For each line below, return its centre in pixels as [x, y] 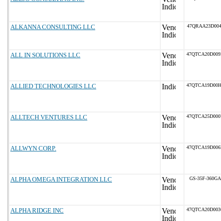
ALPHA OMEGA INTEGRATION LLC [61, 179]
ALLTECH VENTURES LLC [49, 117]
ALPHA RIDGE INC [37, 210]
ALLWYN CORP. [33, 148]
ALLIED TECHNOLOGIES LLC [53, 86]
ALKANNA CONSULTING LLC [53, 27]
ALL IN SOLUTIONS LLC [45, 55]
